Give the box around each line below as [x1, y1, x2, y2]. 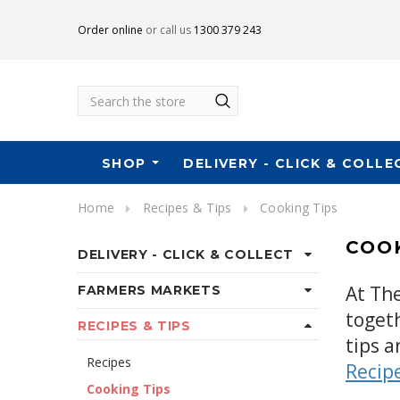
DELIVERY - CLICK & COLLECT [78, 246, 295, 262]
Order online [78, 21, 143, 37]
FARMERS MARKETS [78, 282, 221, 298]
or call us [143, 21, 194, 37]
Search [79, 87, 118, 104]
